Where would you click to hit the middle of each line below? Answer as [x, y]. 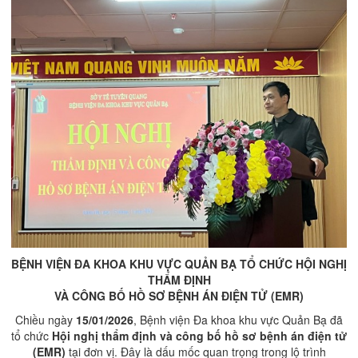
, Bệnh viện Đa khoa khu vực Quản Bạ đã [238, 320]
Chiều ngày [46, 320]
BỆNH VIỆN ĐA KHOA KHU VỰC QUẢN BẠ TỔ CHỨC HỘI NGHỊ [179, 264]
